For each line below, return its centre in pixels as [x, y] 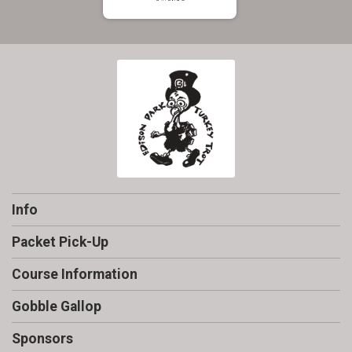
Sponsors [42, 339]
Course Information [75, 274]
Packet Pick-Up [60, 242]
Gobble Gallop [57, 306]
